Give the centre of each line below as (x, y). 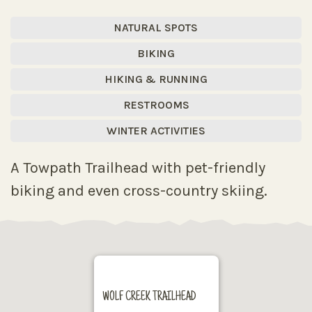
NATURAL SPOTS (156, 28)
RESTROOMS (156, 105)
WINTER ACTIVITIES (156, 131)
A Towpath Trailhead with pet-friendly (138, 168)
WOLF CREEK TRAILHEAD (149, 297)
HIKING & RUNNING (156, 79)
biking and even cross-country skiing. (139, 191)
